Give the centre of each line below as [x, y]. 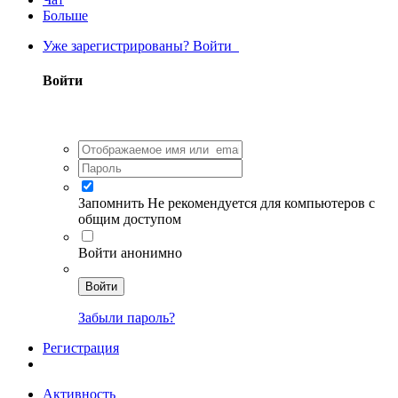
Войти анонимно [130, 252]
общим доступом [130, 219]
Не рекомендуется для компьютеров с [261, 203]
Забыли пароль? [127, 317]
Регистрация [81, 347]
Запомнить [111, 203]
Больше [65, 16]
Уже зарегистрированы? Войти [141, 46]
